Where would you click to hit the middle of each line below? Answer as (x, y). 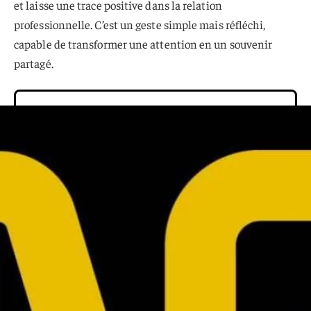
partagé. (34, 64)
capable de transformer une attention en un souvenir (143, 44)
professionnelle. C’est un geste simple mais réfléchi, (140, 25)
